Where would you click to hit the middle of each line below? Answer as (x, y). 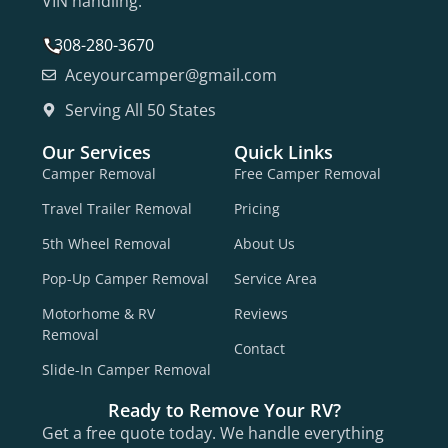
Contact (259, 348)
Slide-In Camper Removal (126, 369)
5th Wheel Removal (106, 243)
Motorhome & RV (98, 313)
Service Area (275, 278)
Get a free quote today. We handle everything (213, 432)
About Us (264, 243)
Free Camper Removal (307, 173)
